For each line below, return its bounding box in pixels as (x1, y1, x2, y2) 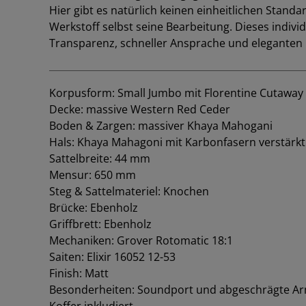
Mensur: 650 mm (49, 167, 136, 182)
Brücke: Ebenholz (49, 199, 138, 215)
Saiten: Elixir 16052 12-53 (49, 249, 176, 264)
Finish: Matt (49, 265, 109, 281)
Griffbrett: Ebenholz (49, 216, 152, 232)
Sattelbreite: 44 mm (49, 150, 150, 166)
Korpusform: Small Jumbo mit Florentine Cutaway (49, 85, 303, 100)
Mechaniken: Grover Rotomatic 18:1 (49, 232, 233, 248)
